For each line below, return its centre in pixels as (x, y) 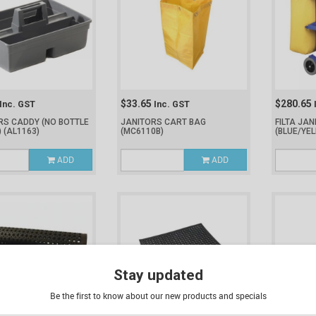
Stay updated (158, 275)
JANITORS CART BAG (163, 122)
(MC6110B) (142, 131)
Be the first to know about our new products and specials (158, 295)
